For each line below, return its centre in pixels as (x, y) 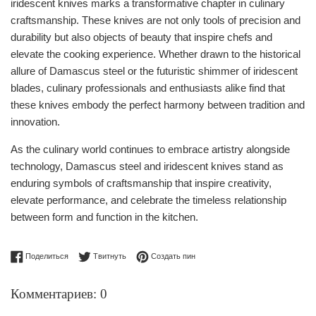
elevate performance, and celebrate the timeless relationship (148, 200)
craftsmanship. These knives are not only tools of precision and (156, 20)
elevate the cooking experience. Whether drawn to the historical (156, 54)
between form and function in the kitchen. (104, 217)
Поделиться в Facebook (111, 255)
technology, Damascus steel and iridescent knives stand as (147, 166)
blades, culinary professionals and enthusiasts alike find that (148, 87)
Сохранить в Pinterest (233, 255)
